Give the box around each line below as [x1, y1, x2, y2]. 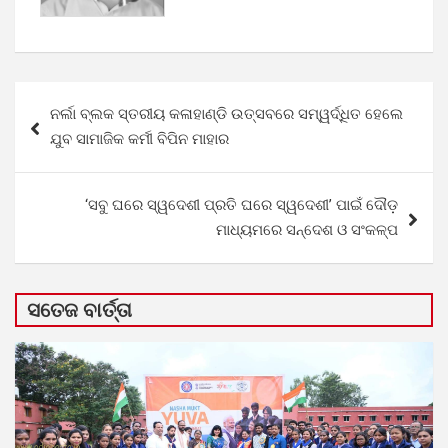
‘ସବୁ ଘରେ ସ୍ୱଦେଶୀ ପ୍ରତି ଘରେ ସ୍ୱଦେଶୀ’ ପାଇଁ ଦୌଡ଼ [85, 195, 398, 214]
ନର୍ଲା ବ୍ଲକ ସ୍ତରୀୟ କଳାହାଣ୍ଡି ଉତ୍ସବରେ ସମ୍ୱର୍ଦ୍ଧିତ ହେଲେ [50, 104, 403, 123]
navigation [14, 113, 131, 143]
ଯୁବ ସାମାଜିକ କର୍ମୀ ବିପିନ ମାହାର [50, 129, 229, 148]
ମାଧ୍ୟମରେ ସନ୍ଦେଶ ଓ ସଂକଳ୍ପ [216, 220, 398, 239]
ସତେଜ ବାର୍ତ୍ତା [27, 297, 132, 322]
